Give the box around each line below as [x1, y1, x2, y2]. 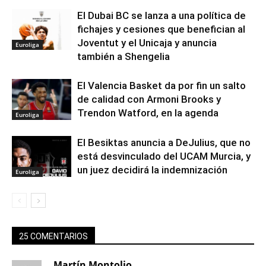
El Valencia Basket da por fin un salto [77, 79, 246, 91]
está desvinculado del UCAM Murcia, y [77, 150, 251, 162]
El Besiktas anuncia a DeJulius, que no [77, 136, 251, 148]
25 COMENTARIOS [19, 231, 88, 241]
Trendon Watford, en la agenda [77, 106, 218, 119]
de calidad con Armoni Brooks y [77, 93, 221, 105]
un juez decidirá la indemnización [77, 163, 227, 176]
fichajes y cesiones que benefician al [77, 23, 245, 35]
